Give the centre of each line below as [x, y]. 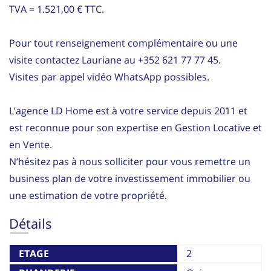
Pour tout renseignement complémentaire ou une [123, 43]
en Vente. [31, 144]
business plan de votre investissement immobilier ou [130, 178]
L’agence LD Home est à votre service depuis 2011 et [128, 110]
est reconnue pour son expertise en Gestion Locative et [135, 127]
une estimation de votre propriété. [88, 195]
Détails [31, 223]
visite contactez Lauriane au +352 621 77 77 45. [115, 60]
